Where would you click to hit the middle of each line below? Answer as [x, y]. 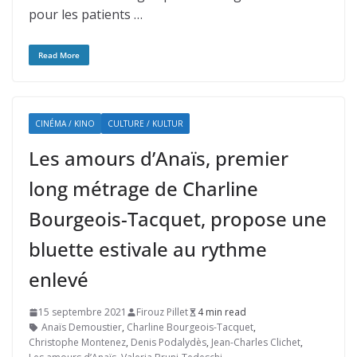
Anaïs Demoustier [82, 327]
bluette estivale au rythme [148, 249]
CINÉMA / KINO [65, 124]
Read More [59, 55]
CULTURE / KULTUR [145, 124]
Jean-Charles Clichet [256, 342]
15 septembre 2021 [82, 312]
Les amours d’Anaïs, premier [159, 158]
